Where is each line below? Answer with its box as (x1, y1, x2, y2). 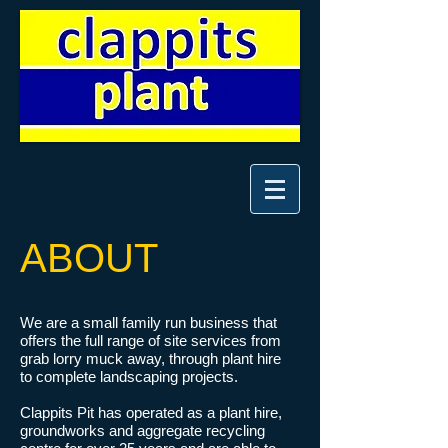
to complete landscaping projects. (20, 368, 238, 385)
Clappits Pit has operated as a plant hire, (20, 404, 282, 421)
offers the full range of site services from (20, 332, 281, 349)
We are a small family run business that (20, 314, 277, 331)
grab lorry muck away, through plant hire (20, 350, 281, 367)
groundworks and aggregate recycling (20, 422, 265, 439)
